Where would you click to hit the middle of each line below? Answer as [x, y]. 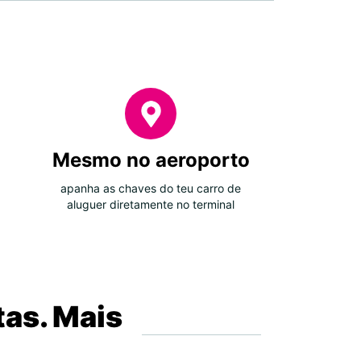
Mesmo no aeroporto [151, 160]
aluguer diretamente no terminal [151, 204]
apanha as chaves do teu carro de [151, 188]
